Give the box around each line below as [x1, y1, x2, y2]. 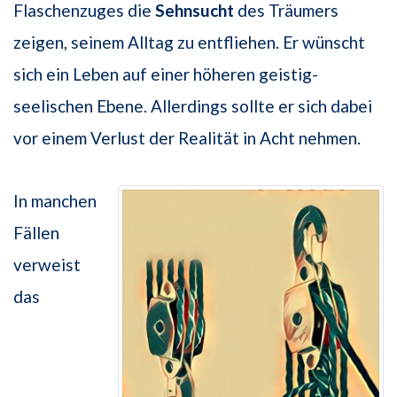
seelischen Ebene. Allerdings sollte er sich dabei [13, 95, 372, 116]
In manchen [13, 190, 97, 211]
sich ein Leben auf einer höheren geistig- [13, 63, 318, 84]
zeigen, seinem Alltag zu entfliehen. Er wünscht [13, 31, 365, 52]
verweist [13, 253, 81, 275]
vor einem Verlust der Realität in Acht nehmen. [13, 127, 361, 148]
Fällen [13, 222, 59, 243]
